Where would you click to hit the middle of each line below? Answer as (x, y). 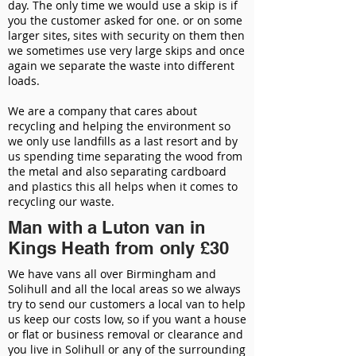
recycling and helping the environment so (119, 126)
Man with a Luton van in (107, 227)
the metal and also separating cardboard (117, 171)
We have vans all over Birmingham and (112, 274)
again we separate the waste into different (121, 66)
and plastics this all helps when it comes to (123, 186)
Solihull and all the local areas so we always (124, 289)
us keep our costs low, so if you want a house (127, 319)
